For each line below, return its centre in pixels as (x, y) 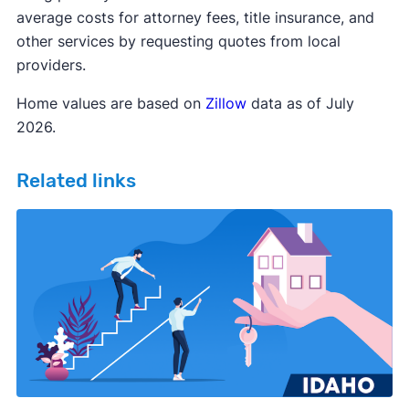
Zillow (223, 104)
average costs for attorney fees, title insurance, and (195, 18)
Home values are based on (108, 104)
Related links (76, 181)
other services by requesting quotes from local (178, 42)
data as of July (300, 104)
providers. (53, 65)
